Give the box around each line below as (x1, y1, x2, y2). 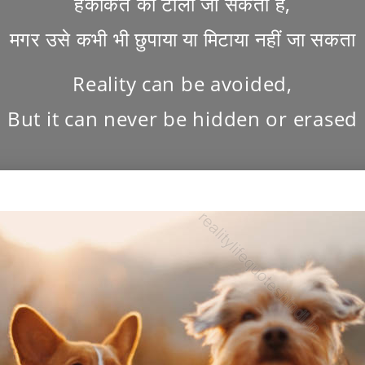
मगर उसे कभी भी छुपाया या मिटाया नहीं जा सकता (9, 24, 356, 52)
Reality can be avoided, (73, 69, 292, 97)
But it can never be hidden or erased (7, 104, 358, 132)
